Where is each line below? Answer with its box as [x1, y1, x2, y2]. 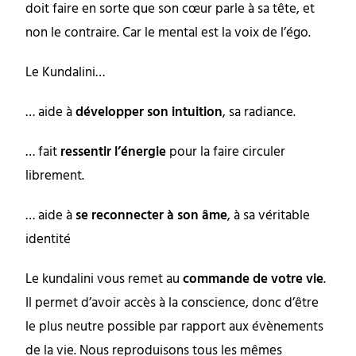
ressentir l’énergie [60, 141, 167, 164]
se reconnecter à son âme [75, 205, 228, 227]
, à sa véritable [227, 205, 311, 227]
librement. [25, 165, 85, 188]
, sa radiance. [222, 102, 296, 124]
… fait [25, 141, 61, 164]
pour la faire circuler [166, 141, 286, 164]
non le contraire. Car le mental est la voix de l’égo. [25, 22, 311, 44]
